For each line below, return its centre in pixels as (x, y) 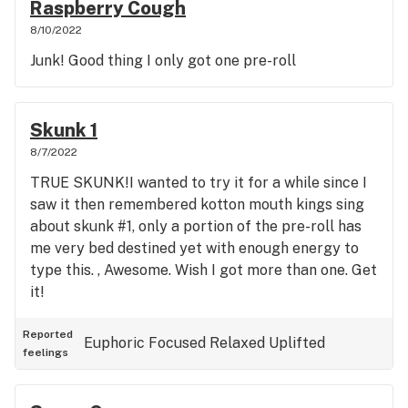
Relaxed (237, 343)
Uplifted (297, 343)
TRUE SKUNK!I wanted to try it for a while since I (199, 183)
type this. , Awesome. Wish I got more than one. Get (204, 270)
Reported (48, 334)
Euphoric (114, 343)
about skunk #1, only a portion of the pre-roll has (196, 226)
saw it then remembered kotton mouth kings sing (197, 204)
